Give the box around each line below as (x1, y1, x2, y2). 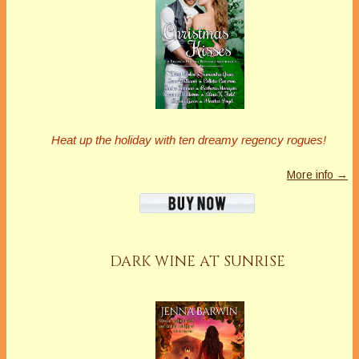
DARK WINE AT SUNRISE (110, 252, 285, 272)
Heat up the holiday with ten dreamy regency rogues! (51, 133, 326, 147)
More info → (287, 168, 348, 182)
